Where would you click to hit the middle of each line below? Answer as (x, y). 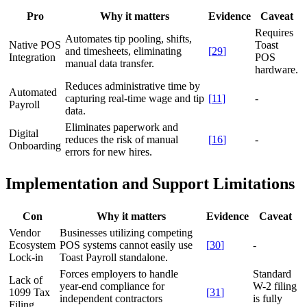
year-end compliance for (112, 286)
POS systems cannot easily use (126, 245)
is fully (268, 299)
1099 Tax (29, 293)
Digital (24, 133)
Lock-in (26, 258)
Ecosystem (32, 245)
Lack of (26, 280)
